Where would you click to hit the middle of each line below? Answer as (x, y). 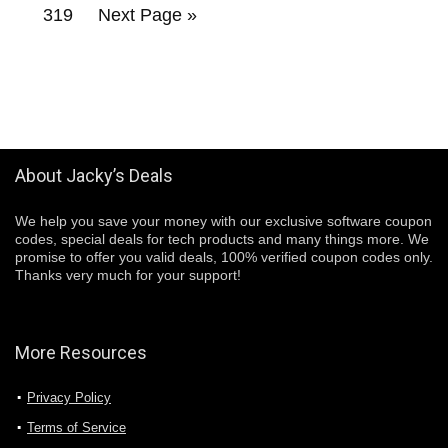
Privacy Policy (69, 397)
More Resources (81, 352)
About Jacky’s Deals (94, 175)
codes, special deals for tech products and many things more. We (222, 238)
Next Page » (147, 14)
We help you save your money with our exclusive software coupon (223, 220)
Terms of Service (76, 427)
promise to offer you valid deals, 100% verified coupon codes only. (224, 256)
